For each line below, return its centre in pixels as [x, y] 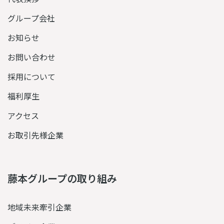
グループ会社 [31, 18]
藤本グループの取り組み [62, 178]
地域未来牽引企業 [39, 207]
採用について [31, 76]
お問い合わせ [31, 57]
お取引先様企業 [35, 135]
